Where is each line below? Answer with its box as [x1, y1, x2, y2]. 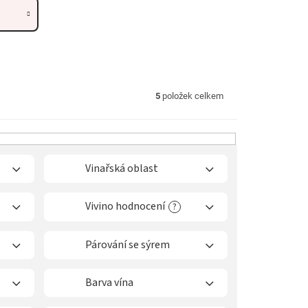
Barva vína [85, 274, 133, 290]
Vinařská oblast [85, 160, 158, 176]
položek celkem [160, 90, 223, 101]
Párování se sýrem [85, 236, 170, 252]
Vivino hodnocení [85, 198, 165, 214]
